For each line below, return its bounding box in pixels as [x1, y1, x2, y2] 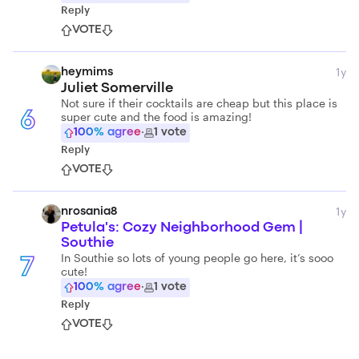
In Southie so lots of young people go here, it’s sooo [61, 251, 333, 264]
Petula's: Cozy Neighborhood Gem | [61, 222, 303, 234]
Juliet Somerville [61, 83, 173, 95]
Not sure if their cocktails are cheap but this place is [61, 96, 337, 110]
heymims [61, 67, 113, 78]
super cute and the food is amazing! [61, 110, 252, 123]
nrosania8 [61, 207, 117, 217]
